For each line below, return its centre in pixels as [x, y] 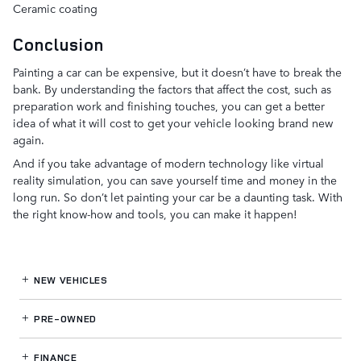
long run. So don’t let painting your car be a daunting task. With [178, 196]
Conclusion [59, 44]
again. [29, 139]
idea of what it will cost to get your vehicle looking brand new [173, 122]
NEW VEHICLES [69, 280]
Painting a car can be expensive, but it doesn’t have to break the [177, 71]
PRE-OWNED [64, 318]
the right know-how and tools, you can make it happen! [155, 213]
